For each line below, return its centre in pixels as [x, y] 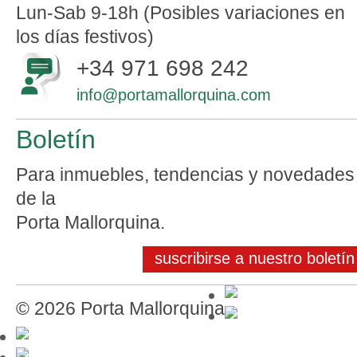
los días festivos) [85, 37]
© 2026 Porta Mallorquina [120, 308]
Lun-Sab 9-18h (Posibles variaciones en [180, 13]
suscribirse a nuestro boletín [255, 258]
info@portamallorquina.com [174, 95]
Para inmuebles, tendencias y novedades [185, 175]
